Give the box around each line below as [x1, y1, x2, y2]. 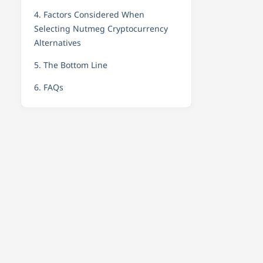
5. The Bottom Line [34, 59, 107, 70]
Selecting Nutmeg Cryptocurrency [34, 23, 168, 34]
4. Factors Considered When [34, 9, 144, 20]
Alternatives [34, 37, 81, 48]
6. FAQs [34, 82, 63, 93]
